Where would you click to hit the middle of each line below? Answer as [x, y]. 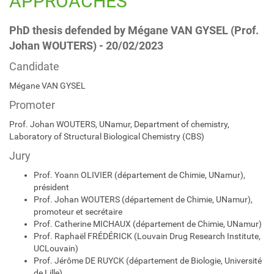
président [51, 187]
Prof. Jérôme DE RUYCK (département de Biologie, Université [148, 261]
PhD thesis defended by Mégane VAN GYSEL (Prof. [134, 30]
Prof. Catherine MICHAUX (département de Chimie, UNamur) [148, 224]
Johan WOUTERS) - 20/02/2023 [86, 46]
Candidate [34, 66]
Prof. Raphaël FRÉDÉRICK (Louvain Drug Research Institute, [147, 236]
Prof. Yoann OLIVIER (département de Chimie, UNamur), [139, 175]
